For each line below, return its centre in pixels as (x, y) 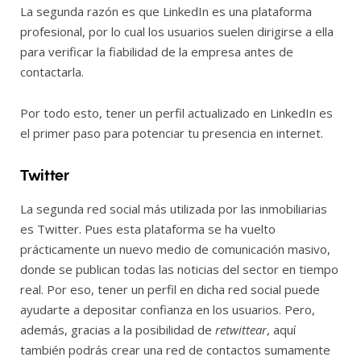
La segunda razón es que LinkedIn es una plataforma (166, 12)
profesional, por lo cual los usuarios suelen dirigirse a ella (177, 32)
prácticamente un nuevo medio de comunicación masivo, (175, 249)
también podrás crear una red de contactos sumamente (175, 349)
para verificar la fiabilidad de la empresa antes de (157, 52)
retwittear (241, 329)
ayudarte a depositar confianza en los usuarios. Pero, (168, 309)
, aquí (281, 329)
